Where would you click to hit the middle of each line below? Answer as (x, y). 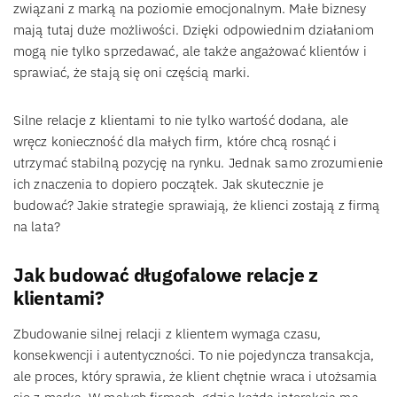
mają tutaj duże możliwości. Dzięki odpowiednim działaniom (194, 29)
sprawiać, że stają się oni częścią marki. (132, 72)
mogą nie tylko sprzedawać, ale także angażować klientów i (190, 51)
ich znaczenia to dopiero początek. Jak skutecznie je (169, 183)
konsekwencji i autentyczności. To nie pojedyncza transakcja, (194, 354)
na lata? (37, 226)
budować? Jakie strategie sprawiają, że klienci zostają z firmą (197, 205)
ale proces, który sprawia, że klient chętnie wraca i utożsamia (195, 376)
